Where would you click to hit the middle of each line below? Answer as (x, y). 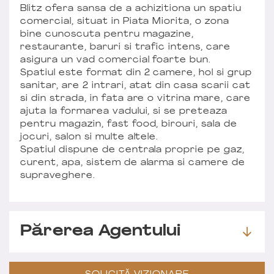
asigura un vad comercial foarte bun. (116, 60)
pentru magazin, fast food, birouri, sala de (129, 124)
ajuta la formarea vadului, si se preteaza (124, 111)
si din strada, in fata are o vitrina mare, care (136, 98)
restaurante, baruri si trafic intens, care (126, 47)
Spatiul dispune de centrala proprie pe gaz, (133, 150)
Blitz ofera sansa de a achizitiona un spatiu (131, 9)
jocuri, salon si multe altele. (90, 137)
